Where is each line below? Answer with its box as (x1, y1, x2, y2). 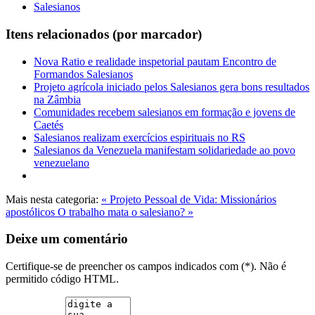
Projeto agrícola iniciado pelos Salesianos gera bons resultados (34, 80, 309, 93)
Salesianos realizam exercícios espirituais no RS (34, 131, 245, 143)
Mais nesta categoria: (6, 193, 98, 205)
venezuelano (34, 156, 89, 169)
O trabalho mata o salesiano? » (58, 205, 193, 218)
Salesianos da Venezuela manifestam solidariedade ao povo (34, 143, 295, 156)
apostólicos (6, 205, 58, 218)
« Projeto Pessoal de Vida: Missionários (101, 193, 276, 205)
